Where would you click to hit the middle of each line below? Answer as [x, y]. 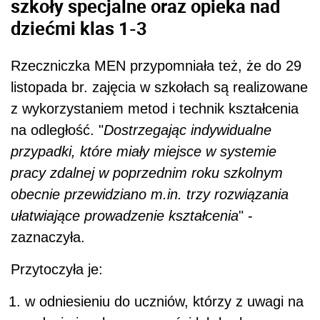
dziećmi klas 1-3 [79, 28]
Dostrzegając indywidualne [187, 130]
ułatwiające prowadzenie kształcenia [125, 215]
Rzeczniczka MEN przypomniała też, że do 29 [156, 65]
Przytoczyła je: [57, 269]
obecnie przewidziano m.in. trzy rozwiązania [150, 194]
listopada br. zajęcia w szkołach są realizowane [159, 87]
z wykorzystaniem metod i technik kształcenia [155, 108]
